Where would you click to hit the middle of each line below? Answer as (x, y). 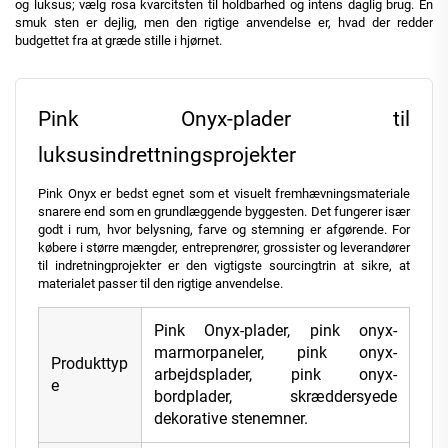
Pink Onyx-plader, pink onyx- (275, 331)
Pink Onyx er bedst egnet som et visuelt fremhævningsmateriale (224, 194)
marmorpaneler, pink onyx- (275, 353)
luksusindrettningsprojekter (167, 155)
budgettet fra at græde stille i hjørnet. (118, 41)
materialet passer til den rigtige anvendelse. (160, 284)
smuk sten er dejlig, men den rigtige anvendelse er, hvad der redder (224, 23)
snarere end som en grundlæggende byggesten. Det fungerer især (224, 212)
